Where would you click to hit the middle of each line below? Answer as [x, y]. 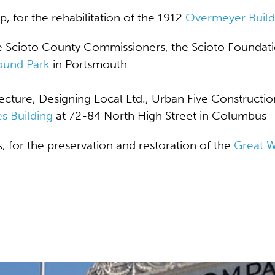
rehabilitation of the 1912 [118, 17]
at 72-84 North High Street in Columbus [160, 116]
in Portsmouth [88, 64]
